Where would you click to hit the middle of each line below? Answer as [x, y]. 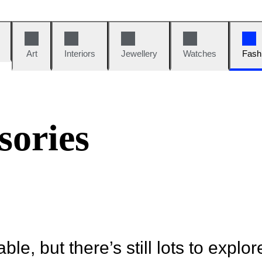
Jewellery [139, 54]
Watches [200, 54]
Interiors [80, 54]
